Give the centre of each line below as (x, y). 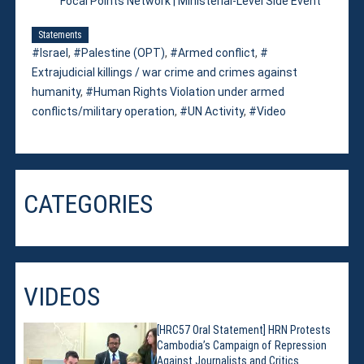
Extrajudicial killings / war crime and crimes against (165, 72)
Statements (61, 35)
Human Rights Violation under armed (189, 91)
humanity (56, 91)
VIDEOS (62, 296)
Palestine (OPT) (123, 52)
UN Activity (216, 111)
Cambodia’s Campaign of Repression (241, 345)
